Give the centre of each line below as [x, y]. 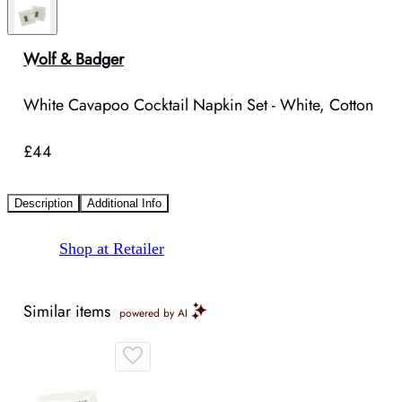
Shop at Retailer [112, 249]
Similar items [67, 312]
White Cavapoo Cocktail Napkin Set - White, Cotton [198, 105]
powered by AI [153, 314]
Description [44, 204]
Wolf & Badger [74, 59]
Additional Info [124, 204]
